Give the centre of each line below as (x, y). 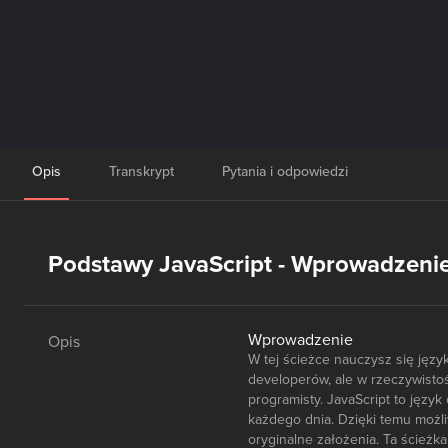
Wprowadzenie (300, 340)
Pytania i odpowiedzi (285, 171)
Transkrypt (141, 171)
